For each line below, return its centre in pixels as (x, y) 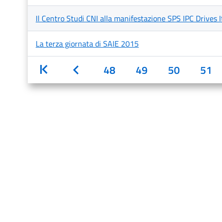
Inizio (60, 70)
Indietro (98, 70)
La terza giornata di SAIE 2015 (87, 44)
